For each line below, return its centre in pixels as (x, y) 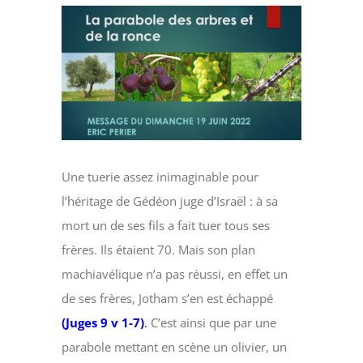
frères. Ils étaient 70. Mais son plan (159, 250)
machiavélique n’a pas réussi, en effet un (175, 274)
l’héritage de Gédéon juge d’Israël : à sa (170, 201)
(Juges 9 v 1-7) (103, 323)
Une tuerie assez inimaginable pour (160, 177)
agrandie (85, 66)
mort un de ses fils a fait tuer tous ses (166, 226)
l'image (81, 41)
